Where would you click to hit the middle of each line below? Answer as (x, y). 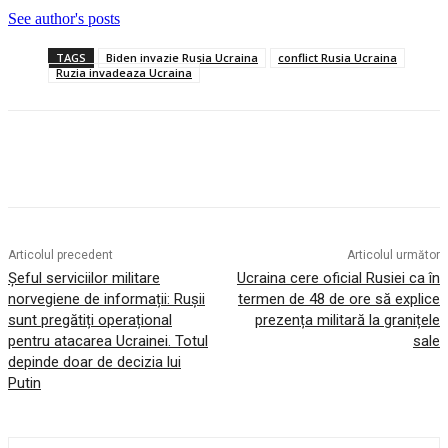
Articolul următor (393, 255)
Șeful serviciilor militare (84, 278)
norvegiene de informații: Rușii (106, 299)
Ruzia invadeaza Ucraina (124, 73)
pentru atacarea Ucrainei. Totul (108, 341)
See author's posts (64, 19)
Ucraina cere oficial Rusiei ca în (338, 278)
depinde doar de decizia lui (94, 362)
